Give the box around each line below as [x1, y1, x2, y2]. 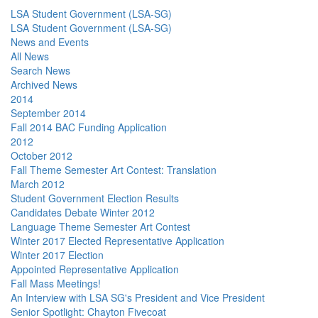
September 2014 [11, 106, 86, 120]
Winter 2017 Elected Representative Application [11, 234, 224, 248]
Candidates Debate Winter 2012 [11, 205, 155, 219]
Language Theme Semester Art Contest [11, 219, 190, 234]
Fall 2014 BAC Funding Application [11, 120, 167, 134]
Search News [11, 63, 70, 77]
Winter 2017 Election [11, 248, 104, 262]
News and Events [11, 35, 89, 49]
